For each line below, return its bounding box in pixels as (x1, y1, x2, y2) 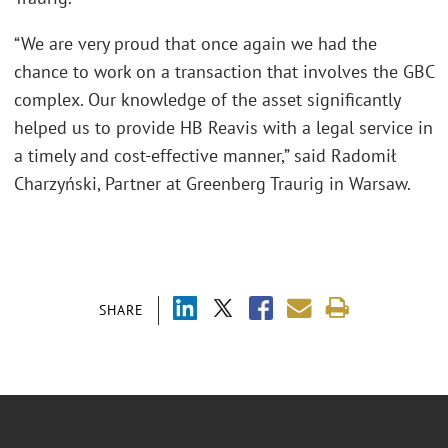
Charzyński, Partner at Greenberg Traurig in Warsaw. (14, 171, 411, 195)
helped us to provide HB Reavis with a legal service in (14, 115, 433, 139)
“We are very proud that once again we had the (14, 31, 377, 55)
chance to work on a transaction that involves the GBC (14, 59, 434, 83)
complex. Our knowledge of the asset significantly (14, 87, 400, 111)
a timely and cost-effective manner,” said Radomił (14, 143, 396, 167)
